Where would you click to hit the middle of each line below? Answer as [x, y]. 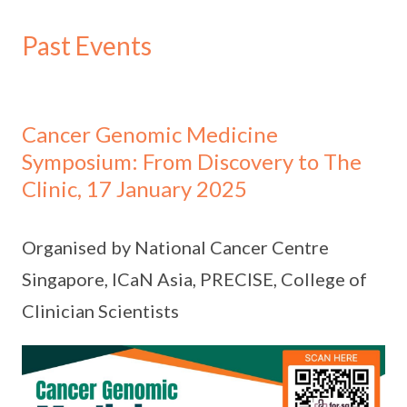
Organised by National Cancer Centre [175, 247]
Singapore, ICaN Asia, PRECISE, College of [194, 279]
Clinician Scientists [100, 311]
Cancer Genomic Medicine [150, 134]
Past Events [87, 45]
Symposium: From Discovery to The [192, 161]
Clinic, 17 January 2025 [134, 189]
